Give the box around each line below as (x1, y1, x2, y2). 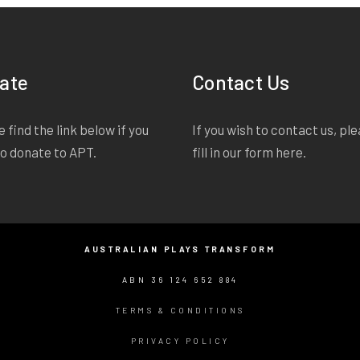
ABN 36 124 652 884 (121, 275, 239, 284)
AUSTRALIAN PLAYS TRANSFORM (84, 244, 276, 254)
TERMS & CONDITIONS (115, 305, 245, 315)
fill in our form (192, 144, 276, 160)
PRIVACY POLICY (130, 336, 230, 346)
